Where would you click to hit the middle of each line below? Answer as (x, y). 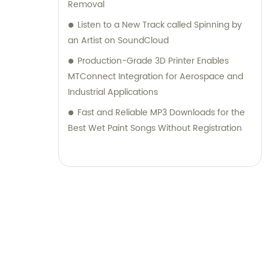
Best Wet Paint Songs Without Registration (155, 128)
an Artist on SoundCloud (118, 41)
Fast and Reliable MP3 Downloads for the (161, 113)
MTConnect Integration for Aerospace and (156, 77)
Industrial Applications (113, 92)
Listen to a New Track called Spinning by (160, 25)
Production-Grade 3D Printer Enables (153, 61)
